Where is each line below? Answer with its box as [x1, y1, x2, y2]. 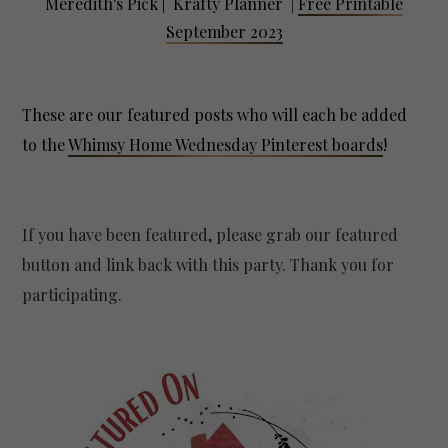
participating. [22, 283, 123, 305]
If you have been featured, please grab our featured [22, 223, 399, 245]
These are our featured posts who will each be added [22, 103, 408, 125]
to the [22, 133, 69, 155]
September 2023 [165, 20, 283, 42]
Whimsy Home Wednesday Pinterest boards [68, 133, 384, 155]
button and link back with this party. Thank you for [22, 253, 395, 275]
